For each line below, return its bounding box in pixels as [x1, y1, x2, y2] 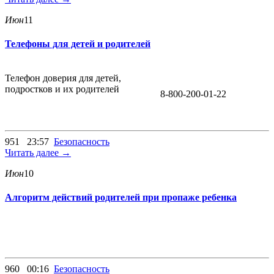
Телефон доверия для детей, [5, 72, 121, 83]
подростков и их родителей [5, 83, 119, 94]
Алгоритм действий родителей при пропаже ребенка [5, 191, 237, 202]
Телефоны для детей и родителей [5, 39, 150, 50]
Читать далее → [5, 147, 71, 158]
